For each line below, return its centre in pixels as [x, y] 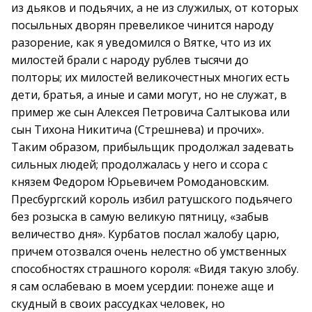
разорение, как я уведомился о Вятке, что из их [141, 42]
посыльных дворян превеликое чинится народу [142, 25]
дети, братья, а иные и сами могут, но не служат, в [149, 95]
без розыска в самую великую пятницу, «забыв [140, 217]
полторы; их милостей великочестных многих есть [150, 77]
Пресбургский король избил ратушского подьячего [152, 199]
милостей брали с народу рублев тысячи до [130, 60]
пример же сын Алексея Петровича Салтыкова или [150, 112]
